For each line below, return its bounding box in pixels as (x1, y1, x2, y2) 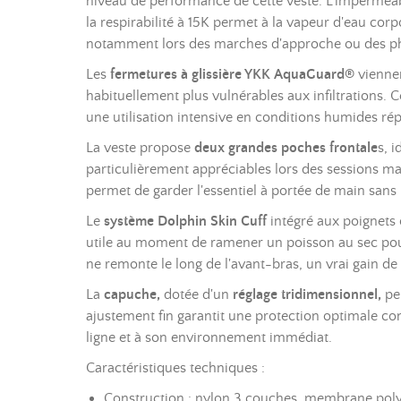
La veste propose (86, 140, 194, 156)
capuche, (104, 286, 160, 303)
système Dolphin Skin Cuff (104, 213, 267, 229)
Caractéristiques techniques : (86, 360, 265, 376)
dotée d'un (160, 286, 233, 303)
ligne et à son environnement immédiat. (86, 329, 332, 346)
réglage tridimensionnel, (233, 286, 381, 303)
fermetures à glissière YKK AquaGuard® (110, 66, 354, 82)
